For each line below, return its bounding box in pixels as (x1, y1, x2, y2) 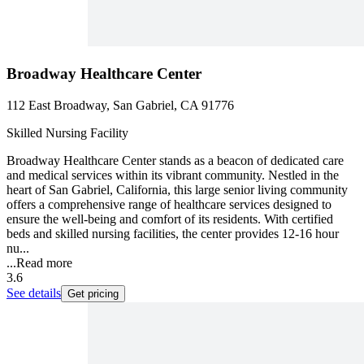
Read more (16, 255, 72, 270)
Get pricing (67, 287, 119, 300)
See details (6, 285, 61, 300)
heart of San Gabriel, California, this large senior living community (6, 182, 348, 197)
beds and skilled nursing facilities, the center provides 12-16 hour (6, 226, 339, 240)
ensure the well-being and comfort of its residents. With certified (6, 211, 333, 226)
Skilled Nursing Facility (6, 125, 128, 140)
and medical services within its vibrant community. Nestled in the (6, 167, 339, 182)
